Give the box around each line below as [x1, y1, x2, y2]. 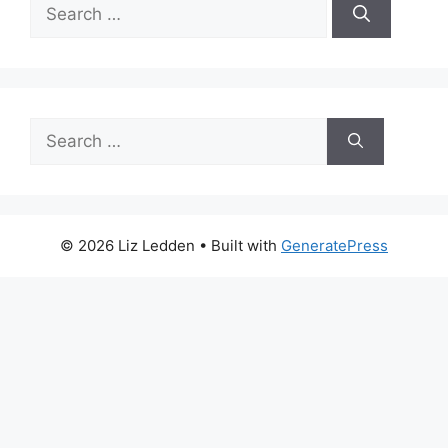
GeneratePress [281, 235, 388, 255]
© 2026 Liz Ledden [60, 235, 195, 255]
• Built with [195, 235, 281, 255]
